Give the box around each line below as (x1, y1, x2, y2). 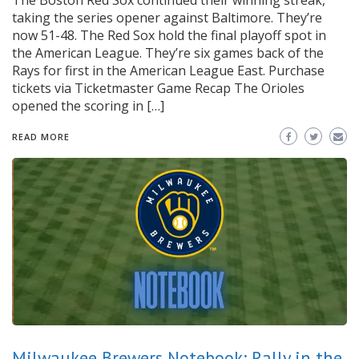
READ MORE (12, 131, 70, 143)
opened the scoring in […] (12, 97, 164, 115)
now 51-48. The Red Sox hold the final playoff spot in (12, 26, 326, 45)
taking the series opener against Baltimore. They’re (12, 9, 322, 27)
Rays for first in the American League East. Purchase (12, 62, 325, 80)
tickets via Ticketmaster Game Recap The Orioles (12, 79, 305, 98)
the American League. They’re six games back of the (12, 44, 324, 63)
